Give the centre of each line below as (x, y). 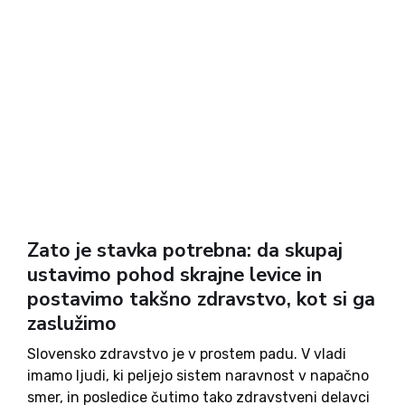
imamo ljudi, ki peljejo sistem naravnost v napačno (198, 376)
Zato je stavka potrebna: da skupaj (185, 250)
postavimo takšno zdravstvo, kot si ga (201, 299)
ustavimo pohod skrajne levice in (174, 275)
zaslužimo (72, 324)
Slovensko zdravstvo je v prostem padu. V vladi (187, 354)
